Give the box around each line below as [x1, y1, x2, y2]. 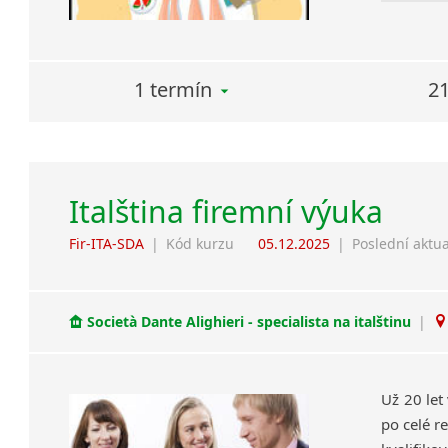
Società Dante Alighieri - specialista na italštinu [83, 312, 416, 332]
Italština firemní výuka [69, 190, 384, 232]
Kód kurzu [166, 233, 235, 253]
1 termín [134, 75, 213, 103]
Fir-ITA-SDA [69, 233, 145, 253]
